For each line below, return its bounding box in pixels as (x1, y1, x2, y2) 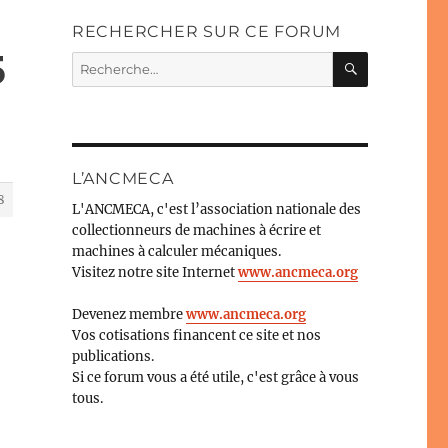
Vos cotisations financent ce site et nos (71, 326, 321, 344)
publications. (71, 347, 154, 365)
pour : (70, 73, 108, 91)
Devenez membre (71, 305, 186, 323)
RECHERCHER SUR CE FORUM (71, 21, 342, 41)
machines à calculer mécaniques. (71, 242, 281, 260)
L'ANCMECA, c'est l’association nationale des (71, 200, 361, 218)
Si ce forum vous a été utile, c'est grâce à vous (71, 368, 359, 386)
